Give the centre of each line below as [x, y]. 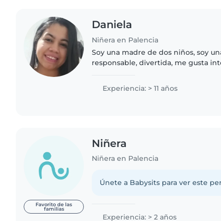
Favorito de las [54, 204]
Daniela [112, 24]
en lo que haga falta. [128, 83]
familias [54, 209]
